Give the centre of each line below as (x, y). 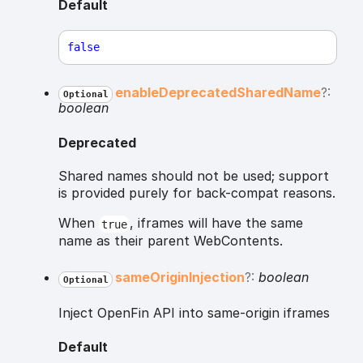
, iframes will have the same (216, 223)
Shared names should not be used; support (194, 176)
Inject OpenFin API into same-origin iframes (194, 313)
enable (137, 93)
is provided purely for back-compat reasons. (197, 193)
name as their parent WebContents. (171, 241)
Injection (216, 278)
